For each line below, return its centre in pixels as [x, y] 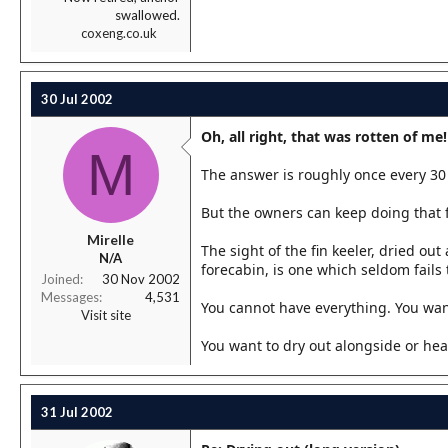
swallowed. [147, 15]
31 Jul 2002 [77, 412]
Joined [60, 279]
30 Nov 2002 [141, 279]
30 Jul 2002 [77, 99]
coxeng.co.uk [119, 33]
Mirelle [110, 239]
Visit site [106, 315]
